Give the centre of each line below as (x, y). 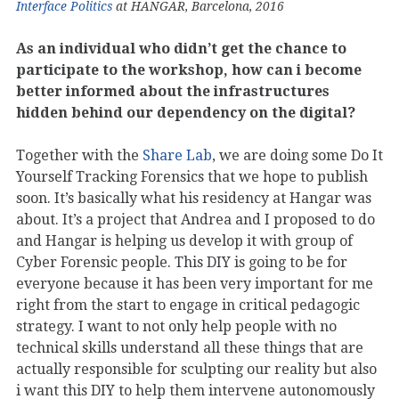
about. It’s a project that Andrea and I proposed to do (195, 219)
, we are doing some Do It (297, 155)
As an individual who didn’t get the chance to (181, 48)
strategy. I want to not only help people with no (176, 326)
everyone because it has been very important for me (195, 283)
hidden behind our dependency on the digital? (186, 112)
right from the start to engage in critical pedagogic (188, 305)
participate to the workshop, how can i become (189, 69)
